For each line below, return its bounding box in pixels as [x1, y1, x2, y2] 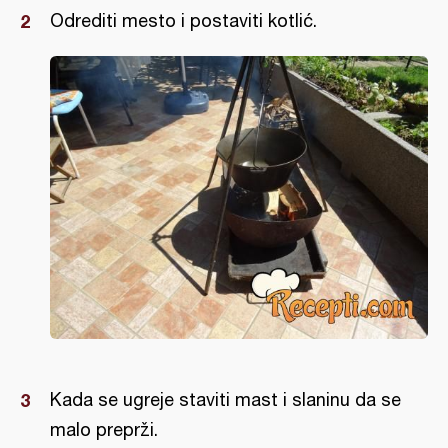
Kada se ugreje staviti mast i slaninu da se [50, 389, 401, 411]
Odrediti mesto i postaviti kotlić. [50, 9, 317, 31]
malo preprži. [50, 419, 158, 441]
